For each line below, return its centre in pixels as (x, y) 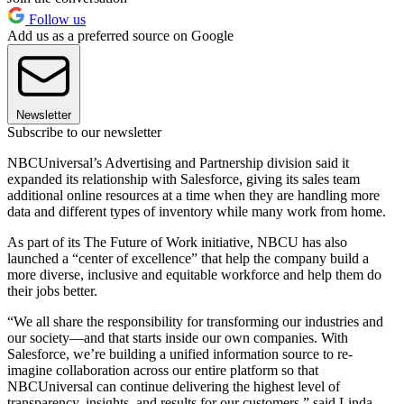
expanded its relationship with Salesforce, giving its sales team (184, 179)
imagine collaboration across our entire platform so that (163, 370)
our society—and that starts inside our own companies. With (178, 337)
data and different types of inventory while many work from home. (197, 211)
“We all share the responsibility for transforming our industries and (195, 321)
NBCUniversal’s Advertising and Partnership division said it (178, 162)
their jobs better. (52, 290)
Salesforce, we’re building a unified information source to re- (180, 353)
